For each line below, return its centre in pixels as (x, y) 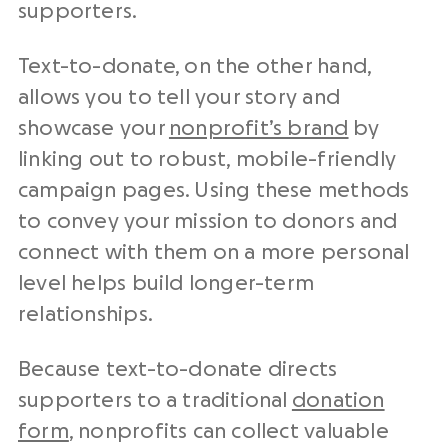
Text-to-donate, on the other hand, (195, 67)
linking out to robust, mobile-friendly (207, 160)
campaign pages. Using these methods (214, 191)
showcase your (93, 129)
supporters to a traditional (155, 401)
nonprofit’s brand (258, 129)
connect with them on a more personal (214, 253)
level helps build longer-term (166, 284)
